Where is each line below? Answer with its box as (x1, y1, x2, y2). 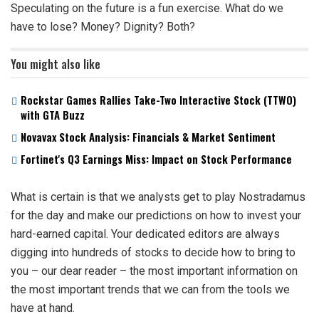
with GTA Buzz (21, 106, 85, 122)
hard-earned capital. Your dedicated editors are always (11, 226, 280, 241)
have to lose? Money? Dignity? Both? (11, 19, 195, 33)
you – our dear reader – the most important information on (11, 263, 298, 278)
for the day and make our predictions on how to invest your (11, 208, 301, 222)
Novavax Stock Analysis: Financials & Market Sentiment (21, 128, 276, 145)
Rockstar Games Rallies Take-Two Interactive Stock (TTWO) (21, 91, 296, 108)
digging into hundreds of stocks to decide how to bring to (11, 245, 296, 259)
